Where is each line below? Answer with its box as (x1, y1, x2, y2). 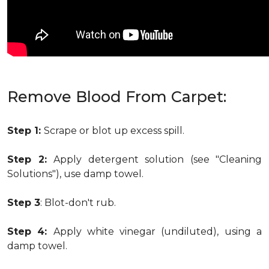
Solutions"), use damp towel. (7, 168, 144, 180)
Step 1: (7, 125, 44, 136)
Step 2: (7, 154, 53, 165)
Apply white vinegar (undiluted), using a (53, 226, 262, 237)
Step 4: (7, 226, 53, 237)
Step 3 (7, 197, 40, 208)
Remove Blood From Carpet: (7, 88, 226, 106)
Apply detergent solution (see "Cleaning (53, 154, 262, 165)
